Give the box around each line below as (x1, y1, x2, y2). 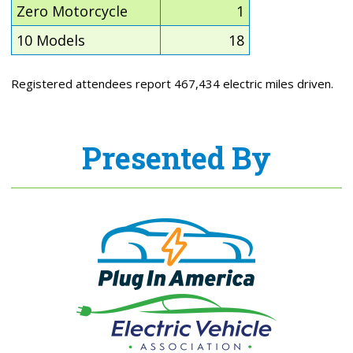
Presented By (82, 137, 271, 177)
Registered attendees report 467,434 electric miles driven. (11, 76, 333, 92)
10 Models (17, 31, 86, 50)
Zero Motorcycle (17, 2, 128, 21)
